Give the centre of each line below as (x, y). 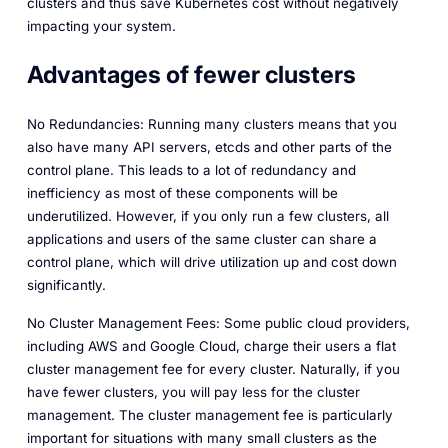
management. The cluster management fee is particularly (209, 415)
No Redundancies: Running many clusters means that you (211, 123)
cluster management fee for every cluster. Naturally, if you (213, 369)
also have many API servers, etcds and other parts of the (209, 146)
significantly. (66, 284)
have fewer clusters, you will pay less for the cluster (193, 392)
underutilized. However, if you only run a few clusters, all (207, 215)
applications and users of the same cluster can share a (201, 238)
